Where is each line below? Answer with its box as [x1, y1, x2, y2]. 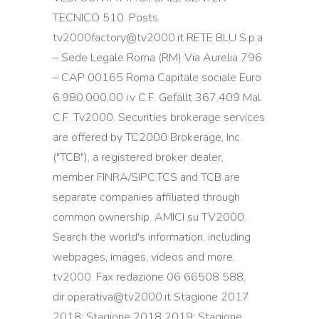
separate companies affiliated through [53, 189, 240, 205]
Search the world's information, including [53, 229, 251, 245]
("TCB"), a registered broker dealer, [53, 150, 224, 165]
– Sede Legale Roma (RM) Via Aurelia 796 [53, 50, 262, 66]
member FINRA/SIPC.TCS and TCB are [53, 169, 240, 185]
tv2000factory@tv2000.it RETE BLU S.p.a [53, 30, 263, 46]
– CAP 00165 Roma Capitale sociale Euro [53, 70, 261, 85]
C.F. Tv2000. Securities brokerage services [53, 110, 265, 125]
